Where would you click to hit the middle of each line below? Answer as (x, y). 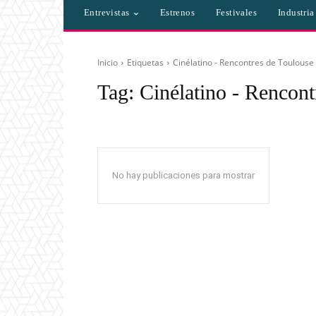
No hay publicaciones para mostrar (183, 176)
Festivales (237, 13)
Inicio (108, 63)
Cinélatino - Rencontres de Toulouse (243, 63)
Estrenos (177, 13)
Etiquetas (145, 63)
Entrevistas (107, 13)
